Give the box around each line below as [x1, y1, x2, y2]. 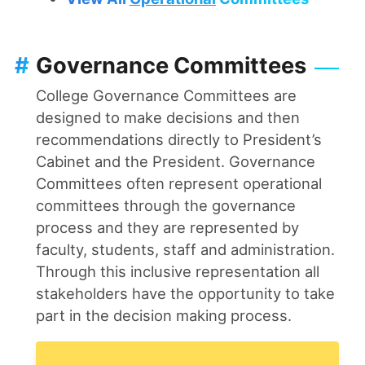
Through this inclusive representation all [36, 262, 319, 280]
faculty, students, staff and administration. [36, 240, 335, 258]
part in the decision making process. [36, 306, 292, 324]
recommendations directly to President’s [36, 130, 322, 148]
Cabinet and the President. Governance [36, 152, 315, 170]
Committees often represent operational [36, 174, 322, 192]
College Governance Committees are [36, 86, 297, 104]
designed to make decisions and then [36, 108, 300, 126]
